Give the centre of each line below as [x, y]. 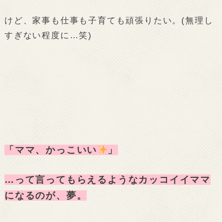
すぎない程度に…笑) [48, 35]
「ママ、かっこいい [51, 150]
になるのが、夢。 [46, 195]
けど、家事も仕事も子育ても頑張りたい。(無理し [109, 21]
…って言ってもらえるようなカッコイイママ [107, 179]
